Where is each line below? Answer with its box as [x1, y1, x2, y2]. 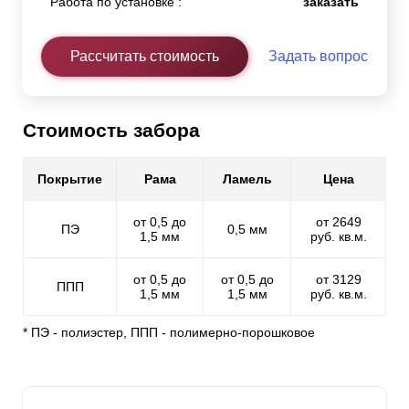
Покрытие [37, 172, 102, 187]
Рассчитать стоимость [70, 48, 219, 65]
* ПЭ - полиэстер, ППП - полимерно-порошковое [23, 325, 315, 341]
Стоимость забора [23, 120, 200, 142]
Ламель [222, 172, 272, 187]
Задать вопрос [268, 48, 368, 65]
